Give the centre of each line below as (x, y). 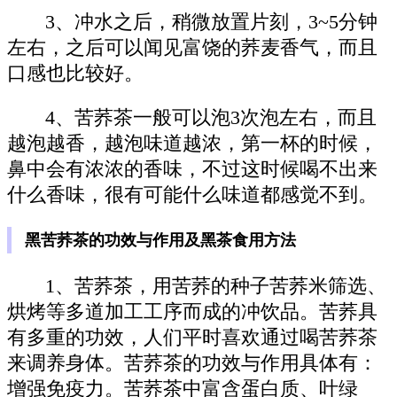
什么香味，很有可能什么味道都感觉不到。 (192, 195)
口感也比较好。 (75, 73)
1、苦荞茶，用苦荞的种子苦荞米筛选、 (216, 286)
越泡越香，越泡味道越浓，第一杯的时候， (192, 144)
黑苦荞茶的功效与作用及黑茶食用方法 (160, 241)
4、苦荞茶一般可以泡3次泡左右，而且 (211, 118)
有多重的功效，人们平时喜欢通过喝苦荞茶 (192, 337)
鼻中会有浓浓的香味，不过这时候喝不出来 (192, 170)
